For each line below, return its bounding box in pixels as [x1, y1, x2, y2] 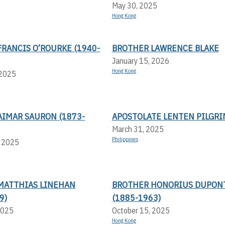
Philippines [111, 135, 138, 143]
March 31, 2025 [111, 124, 164, 134]
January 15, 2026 [111, 55, 169, 66]
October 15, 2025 [111, 205, 170, 215]
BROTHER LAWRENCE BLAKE [111, 42, 219, 54]
